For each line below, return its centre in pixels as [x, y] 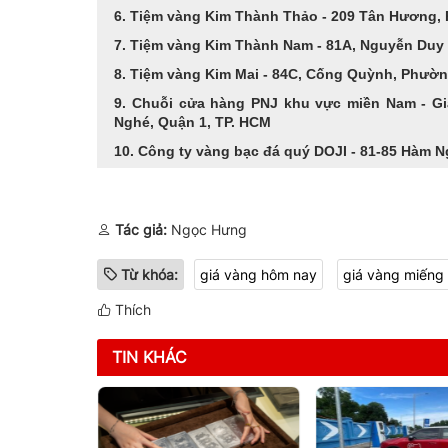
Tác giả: [141, 229]
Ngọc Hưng [207, 229]
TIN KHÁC [149, 356]
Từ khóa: [149, 274]
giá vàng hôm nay [258, 274]
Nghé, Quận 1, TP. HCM [193, 121]
